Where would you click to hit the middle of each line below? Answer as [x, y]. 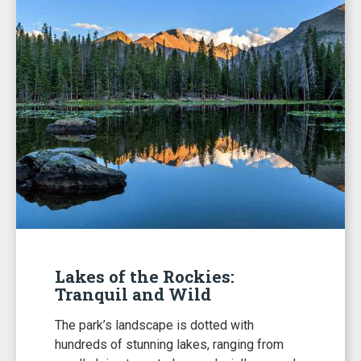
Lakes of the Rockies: [145, 276]
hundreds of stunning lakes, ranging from [169, 344]
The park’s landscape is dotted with [154, 325]
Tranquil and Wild [133, 294]
